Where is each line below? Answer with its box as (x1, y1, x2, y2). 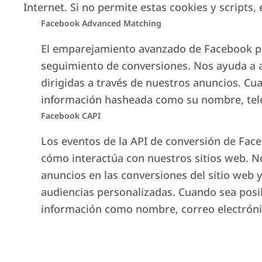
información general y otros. (67, 202, 196, 213)
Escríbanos (85, 246, 130, 260)
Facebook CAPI (41, 110, 101, 122)
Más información (85, 16, 154, 30)
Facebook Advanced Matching (41, 18, 161, 29)
